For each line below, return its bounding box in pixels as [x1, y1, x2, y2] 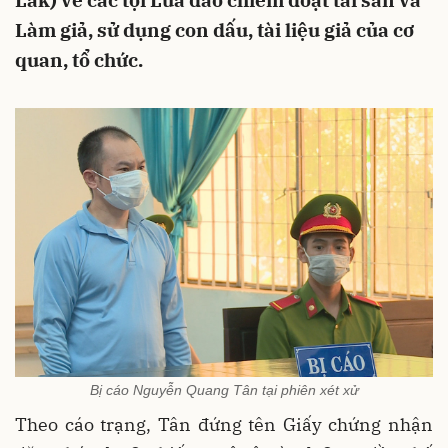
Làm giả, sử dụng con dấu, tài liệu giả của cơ [15, 18, 414, 42]
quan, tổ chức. [15, 48, 143, 72]
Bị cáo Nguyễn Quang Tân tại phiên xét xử [89, 382, 359, 399]
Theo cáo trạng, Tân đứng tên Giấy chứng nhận [15, 413, 433, 437]
